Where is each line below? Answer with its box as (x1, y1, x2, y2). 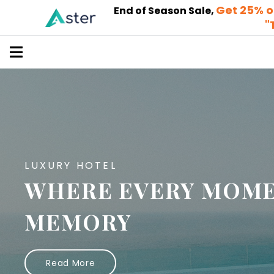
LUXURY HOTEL (24, 158, 117, 172)
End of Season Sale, (114, 4, 217, 18)
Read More (46, 256, 95, 269)
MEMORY (24, 206, 132, 236)
